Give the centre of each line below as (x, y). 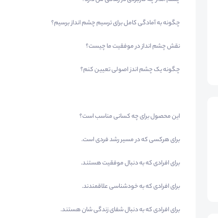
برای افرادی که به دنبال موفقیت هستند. (130, 163)
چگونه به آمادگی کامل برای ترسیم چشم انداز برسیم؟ (116, 23)
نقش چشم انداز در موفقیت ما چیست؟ (133, 47)
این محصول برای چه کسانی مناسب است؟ (130, 117)
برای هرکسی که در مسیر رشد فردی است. (131, 140)
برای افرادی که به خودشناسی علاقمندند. (131, 187)
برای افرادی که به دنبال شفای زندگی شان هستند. (120, 210)
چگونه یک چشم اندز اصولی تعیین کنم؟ (130, 70)
